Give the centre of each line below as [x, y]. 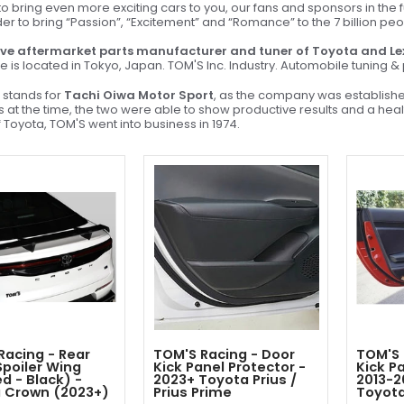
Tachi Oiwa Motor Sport [139, 95]
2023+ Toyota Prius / [225, 379]
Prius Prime [193, 392]
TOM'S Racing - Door [224, 354]
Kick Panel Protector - [230, 367]
